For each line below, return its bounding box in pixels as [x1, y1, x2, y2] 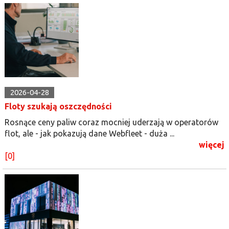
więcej [199, 140, 224, 149]
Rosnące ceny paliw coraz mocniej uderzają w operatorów [5, 117, 218, 127]
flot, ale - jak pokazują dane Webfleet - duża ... [5, 128, 174, 138]
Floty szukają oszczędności [5, 101, 112, 111]
